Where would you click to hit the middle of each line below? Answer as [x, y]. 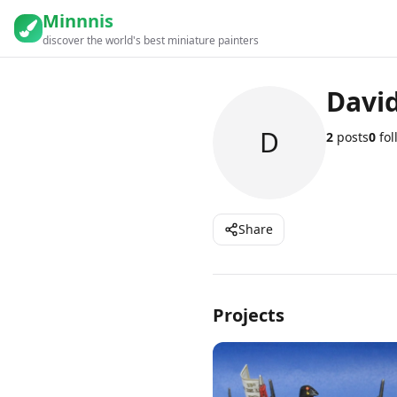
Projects [249, 315]
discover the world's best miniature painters [151, 40]
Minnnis [78, 21]
